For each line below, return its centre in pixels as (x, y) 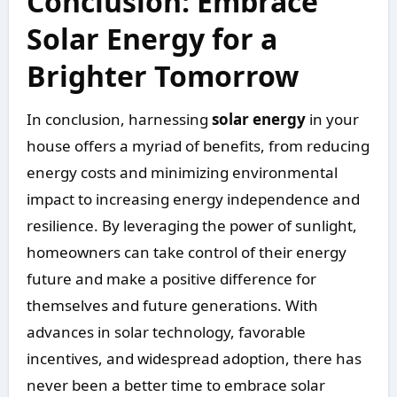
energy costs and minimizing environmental (182, 173)
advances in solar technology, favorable (166, 332)
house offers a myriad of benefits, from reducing (198, 146)
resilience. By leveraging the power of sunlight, (191, 226)
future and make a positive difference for (171, 279)
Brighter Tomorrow (162, 76)
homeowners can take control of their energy (186, 253)
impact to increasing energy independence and (193, 199)
